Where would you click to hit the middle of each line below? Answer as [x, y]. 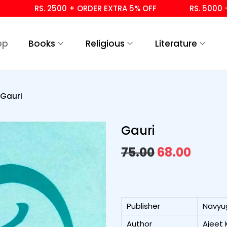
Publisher [143, 206]
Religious [105, 43]
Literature [176, 43]
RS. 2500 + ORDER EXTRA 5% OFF [72, 8]
